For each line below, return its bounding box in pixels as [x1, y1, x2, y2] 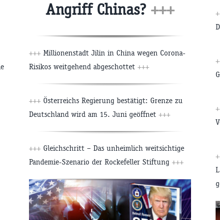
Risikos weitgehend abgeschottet [29, 61, 137, 71]
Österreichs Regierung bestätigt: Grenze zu [41, 95, 183, 105]
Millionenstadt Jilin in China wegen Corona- [41, 48, 186, 57]
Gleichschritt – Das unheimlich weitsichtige [41, 143, 184, 153]
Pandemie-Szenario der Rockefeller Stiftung [29, 157, 172, 166]
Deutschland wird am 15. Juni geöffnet [29, 109, 159, 119]
